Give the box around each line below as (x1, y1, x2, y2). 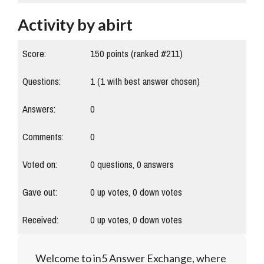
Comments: (22, 128, 64, 147)
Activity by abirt (18, 15, 133, 35)
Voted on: (22, 156, 57, 174)
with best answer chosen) (105, 72, 200, 91)
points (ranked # (104, 45, 166, 64)
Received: (22, 211, 58, 230)
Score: (22, 45, 46, 64)
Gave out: (22, 183, 57, 202)
